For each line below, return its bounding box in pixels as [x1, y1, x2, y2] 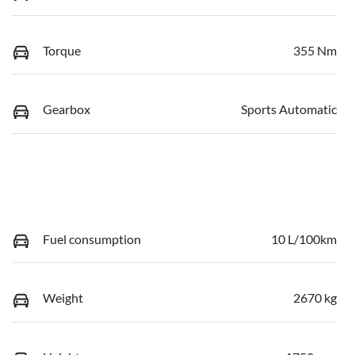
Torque [43, 42, 81, 58]
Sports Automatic [241, 101, 337, 117]
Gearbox [43, 101, 90, 117]
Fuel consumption [43, 231, 141, 246]
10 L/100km [271, 231, 337, 246]
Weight [43, 290, 83, 306]
